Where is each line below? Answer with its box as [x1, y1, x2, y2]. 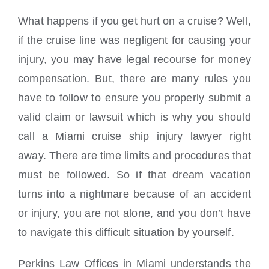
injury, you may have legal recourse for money [18, 53, 251, 66]
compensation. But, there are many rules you [18, 73, 251, 85]
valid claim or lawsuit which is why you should [18, 111, 251, 124]
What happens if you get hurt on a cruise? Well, [18, 15, 251, 28]
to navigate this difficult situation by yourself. [18, 226, 234, 239]
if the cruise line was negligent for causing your [18, 34, 251, 47]
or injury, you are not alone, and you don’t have [18, 207, 251, 220]
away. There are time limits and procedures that [18, 150, 251, 162]
